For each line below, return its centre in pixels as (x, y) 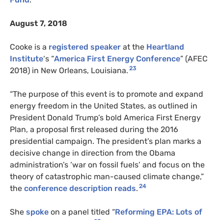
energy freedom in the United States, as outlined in (104, 106)
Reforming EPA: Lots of (159, 212)
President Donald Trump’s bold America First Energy (105, 118)
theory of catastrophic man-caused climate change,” (107, 177)
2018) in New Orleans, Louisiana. (69, 71)
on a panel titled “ (83, 212)
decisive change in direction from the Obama (93, 153)
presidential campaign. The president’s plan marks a (106, 141)
